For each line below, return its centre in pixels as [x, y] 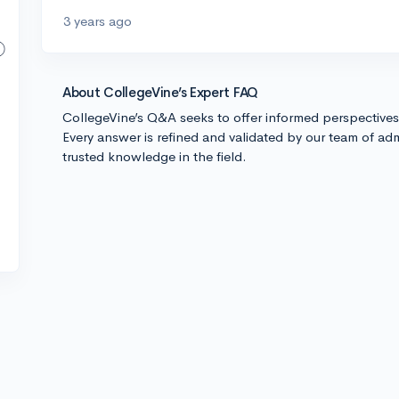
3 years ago [98, 21]
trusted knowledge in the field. [155, 156]
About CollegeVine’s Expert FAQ [160, 92]
